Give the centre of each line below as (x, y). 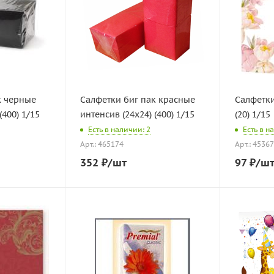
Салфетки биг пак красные (138, 100)
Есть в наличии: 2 (119, 130)
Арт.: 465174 (102, 144)
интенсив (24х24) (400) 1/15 (137, 114)
